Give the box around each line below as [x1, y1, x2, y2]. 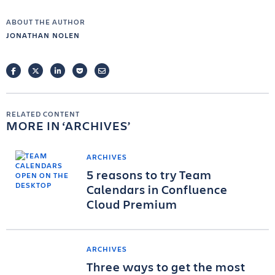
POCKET [82, 66, 110, 76]
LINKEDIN [60, 66, 95, 76]
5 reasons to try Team [87, 166, 212, 183]
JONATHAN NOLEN [6, 30, 80, 40]
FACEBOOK [15, 66, 55, 76]
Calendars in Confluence [87, 181, 228, 198]
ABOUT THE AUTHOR [6, 17, 85, 26]
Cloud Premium [87, 196, 177, 212]
